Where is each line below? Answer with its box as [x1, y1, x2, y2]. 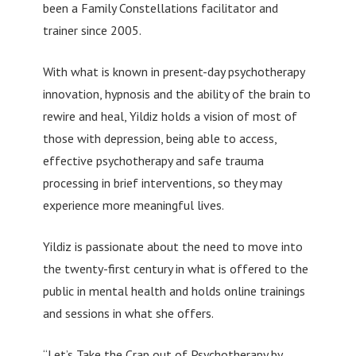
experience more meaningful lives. [42, 196, 224, 213]
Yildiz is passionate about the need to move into [42, 238, 303, 254]
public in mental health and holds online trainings [42, 282, 305, 299]
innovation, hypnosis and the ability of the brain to [42, 85, 311, 102]
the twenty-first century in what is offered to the [42, 260, 308, 277]
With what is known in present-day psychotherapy [42, 63, 304, 79]
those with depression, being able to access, [42, 130, 277, 146]
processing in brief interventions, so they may [42, 174, 281, 191]
